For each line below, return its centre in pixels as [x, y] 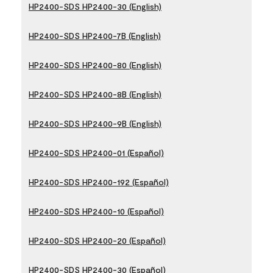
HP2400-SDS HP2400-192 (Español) [99, 182]
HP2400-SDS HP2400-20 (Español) [97, 240]
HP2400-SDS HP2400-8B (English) [95, 94]
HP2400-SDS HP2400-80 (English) [95, 65]
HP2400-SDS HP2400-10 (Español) [96, 211]
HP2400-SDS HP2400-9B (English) [95, 123]
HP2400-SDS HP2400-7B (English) [95, 35]
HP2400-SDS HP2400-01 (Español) [96, 152]
